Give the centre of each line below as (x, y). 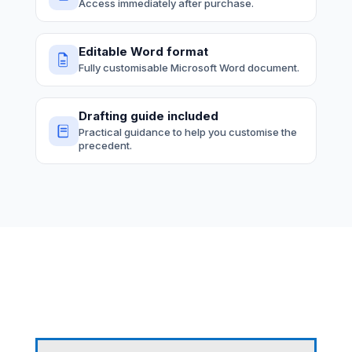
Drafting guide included (148, 116)
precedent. (105, 145)
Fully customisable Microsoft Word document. (189, 68)
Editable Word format (143, 51)
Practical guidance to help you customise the (187, 132)
